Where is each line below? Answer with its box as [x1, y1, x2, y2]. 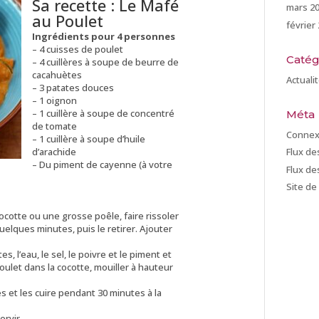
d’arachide [31, 145, 76, 158]
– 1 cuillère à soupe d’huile [31, 132, 145, 145]
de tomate [31, 119, 77, 132]
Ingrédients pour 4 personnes [31, 29, 175, 43]
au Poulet [31, 9, 103, 31]
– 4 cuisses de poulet [31, 42, 123, 56]
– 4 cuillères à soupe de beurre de [31, 55, 179, 68]
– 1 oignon [31, 93, 77, 107]
